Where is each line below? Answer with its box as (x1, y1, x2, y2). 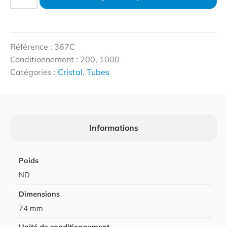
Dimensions (19, 189, 60, 199)
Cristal (58, 66, 83, 77)
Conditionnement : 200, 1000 (10, 54, 120, 64)
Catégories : (10, 66, 58, 77)
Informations (89, 122, 138, 133)
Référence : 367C (10, 41, 75, 52)
